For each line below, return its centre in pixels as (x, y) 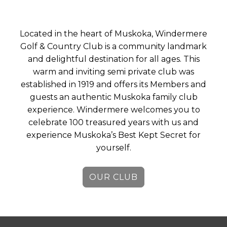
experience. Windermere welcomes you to (113, 109)
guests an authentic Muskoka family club (113, 97)
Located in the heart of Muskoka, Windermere (113, 33)
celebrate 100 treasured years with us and (113, 122)
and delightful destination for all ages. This (113, 59)
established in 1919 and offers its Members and (113, 84)
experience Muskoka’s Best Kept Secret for (113, 135)
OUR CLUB (113, 177)
